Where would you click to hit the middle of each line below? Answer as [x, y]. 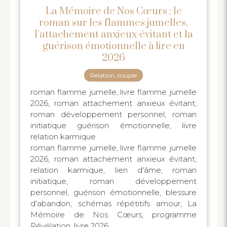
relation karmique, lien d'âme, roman [113, 170]
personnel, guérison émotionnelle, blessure [113, 193]
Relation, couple [113, 75]
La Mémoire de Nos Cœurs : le [113, 12]
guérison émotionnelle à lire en [113, 47]
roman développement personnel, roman [113, 115]
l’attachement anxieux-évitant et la [113, 35]
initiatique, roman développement [113, 181]
